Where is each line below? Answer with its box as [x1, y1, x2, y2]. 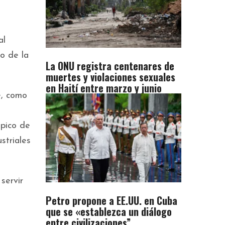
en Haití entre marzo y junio [46, 80, 162, 96]
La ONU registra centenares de [46, 58, 174, 74]
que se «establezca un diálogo [46, 204, 172, 219]
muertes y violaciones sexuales [46, 69, 175, 85]
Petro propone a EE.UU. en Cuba [46, 193, 177, 208]
